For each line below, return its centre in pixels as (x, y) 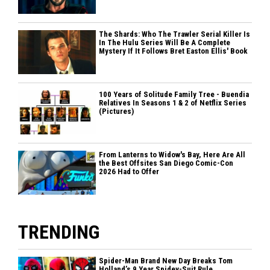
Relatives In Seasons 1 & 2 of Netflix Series (173, 102)
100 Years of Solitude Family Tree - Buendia (174, 94)
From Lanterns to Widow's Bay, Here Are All (172, 154)
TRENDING (59, 232)
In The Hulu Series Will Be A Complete (165, 42)
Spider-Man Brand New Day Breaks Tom (166, 260)
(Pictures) (117, 111)
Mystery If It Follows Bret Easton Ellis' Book (174, 51)
